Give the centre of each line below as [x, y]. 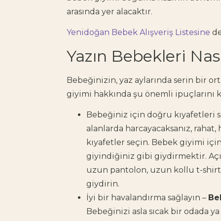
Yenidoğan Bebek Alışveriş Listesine [138, 33]
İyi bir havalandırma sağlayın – [147, 198]
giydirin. [103, 184]
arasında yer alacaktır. [110, 11]
